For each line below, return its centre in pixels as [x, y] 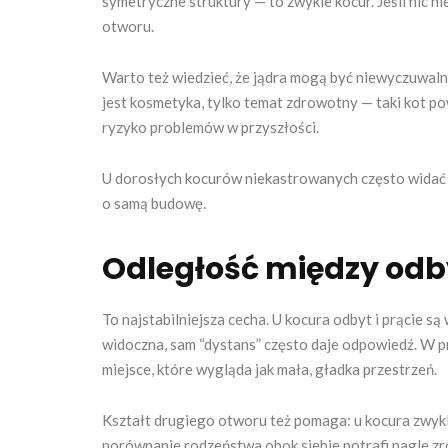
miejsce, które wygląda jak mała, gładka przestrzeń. [269, 369]
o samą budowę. [154, 203]
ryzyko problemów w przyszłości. [210, 127]
